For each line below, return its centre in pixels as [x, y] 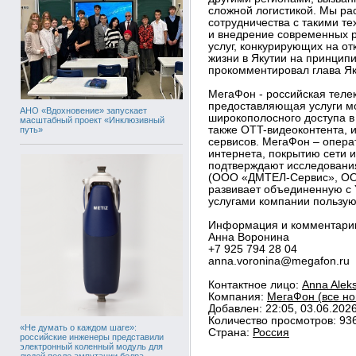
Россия [271, 333]
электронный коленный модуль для [91, 346]
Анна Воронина [249, 237]
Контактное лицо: [255, 285]
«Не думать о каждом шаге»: [78, 327]
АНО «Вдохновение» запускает [83, 110]
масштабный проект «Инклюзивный [92, 120]
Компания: [238, 297]
